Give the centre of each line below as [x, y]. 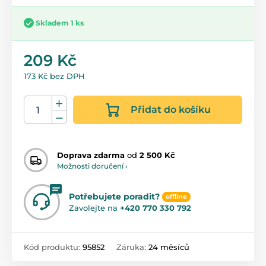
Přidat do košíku [171, 110]
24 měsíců [169, 247]
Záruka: [132, 247]
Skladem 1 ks [60, 23]
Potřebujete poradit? [114, 197]
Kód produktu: [53, 247]
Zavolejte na [94, 208]
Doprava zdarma [91, 155]
